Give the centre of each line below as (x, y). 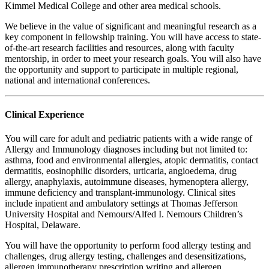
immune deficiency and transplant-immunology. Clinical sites (120, 192)
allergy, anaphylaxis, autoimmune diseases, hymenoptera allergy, (127, 181)
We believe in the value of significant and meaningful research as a (131, 26)
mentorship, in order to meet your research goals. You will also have (133, 59)
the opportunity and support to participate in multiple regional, (122, 70)
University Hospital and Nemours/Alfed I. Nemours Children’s (124, 214)
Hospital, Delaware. (43, 225)
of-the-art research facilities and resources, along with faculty (119, 48)
